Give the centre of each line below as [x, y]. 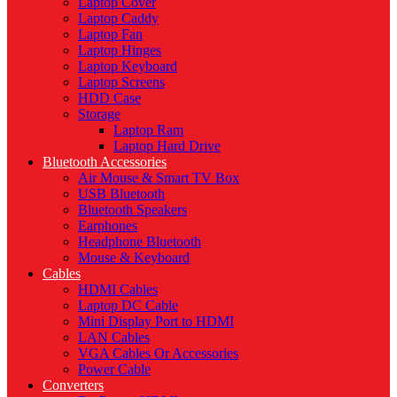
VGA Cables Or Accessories [158, 353]
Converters [73, 385]
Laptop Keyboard [128, 66]
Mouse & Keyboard [134, 257]
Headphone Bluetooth [140, 241]
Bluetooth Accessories [105, 161]
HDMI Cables [118, 289]
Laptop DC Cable [128, 305]
